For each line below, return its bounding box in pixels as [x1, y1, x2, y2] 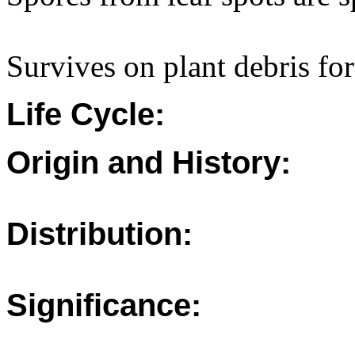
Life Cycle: [6, 97, 165, 132]
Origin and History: [6, 145, 291, 180]
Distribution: [6, 216, 193, 251]
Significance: [6, 288, 201, 323]
